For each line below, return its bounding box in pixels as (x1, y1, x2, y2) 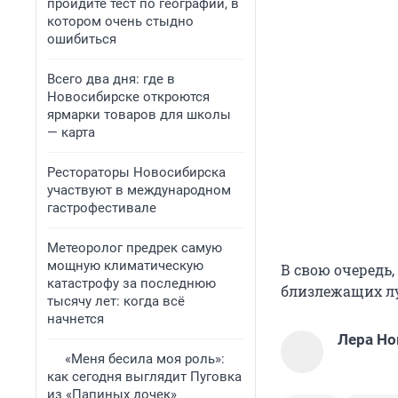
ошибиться (47, 31, 116, 47)
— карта (47, 124, 95, 140)
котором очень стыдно (47, 13, 194, 29)
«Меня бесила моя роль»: (65, 351, 225, 367)
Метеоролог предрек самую (47, 240, 222, 256)
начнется (47, 311, 104, 327)
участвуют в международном (47, 182, 231, 198)
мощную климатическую (47, 258, 203, 274)
